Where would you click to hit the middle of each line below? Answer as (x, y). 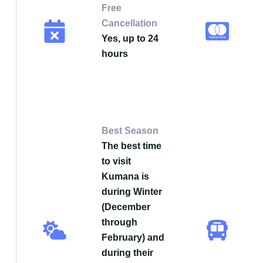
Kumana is (125, 176)
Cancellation (129, 23)
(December (126, 207)
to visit (116, 161)
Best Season (130, 131)
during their (127, 253)
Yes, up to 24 (130, 38)
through (119, 222)
